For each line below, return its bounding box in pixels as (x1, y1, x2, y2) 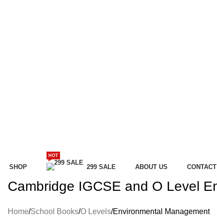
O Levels (80, 207, 111, 216)
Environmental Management (112, 207, 210, 216)
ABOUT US (135, 163, 168, 170)
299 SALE (86, 163, 116, 170)
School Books (30, 207, 78, 216)
